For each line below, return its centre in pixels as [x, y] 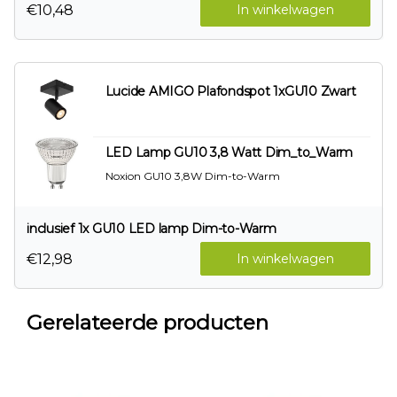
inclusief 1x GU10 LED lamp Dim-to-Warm [152, 229]
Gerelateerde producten [148, 323]
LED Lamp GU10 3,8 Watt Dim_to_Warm [229, 152]
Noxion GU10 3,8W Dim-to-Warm [192, 176]
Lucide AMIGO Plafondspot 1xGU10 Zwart [230, 91]
